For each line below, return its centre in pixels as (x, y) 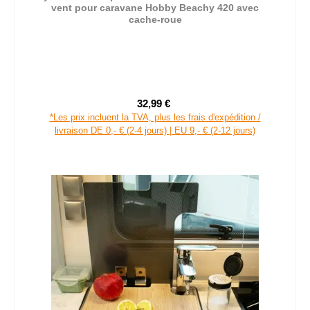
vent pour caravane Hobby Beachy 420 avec (155, 7)
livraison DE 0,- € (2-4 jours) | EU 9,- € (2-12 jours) (155, 130)
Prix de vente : (185, 110)
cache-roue (155, 19)
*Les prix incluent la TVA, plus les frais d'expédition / (155, 117)
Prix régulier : (202, 110)
